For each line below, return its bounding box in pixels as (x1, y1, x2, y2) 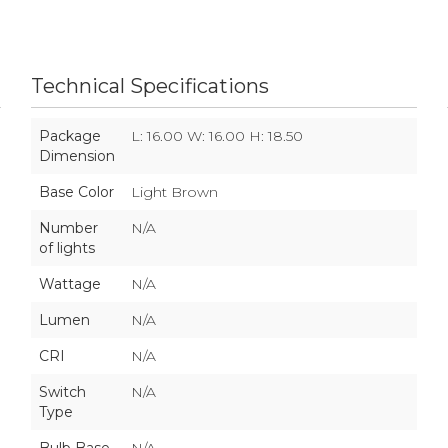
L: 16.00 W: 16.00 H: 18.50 (130, 127, 303, 145)
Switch (38, 383, 86, 401)
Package (38, 127, 101, 145)
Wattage (38, 275, 101, 293)
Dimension (38, 147, 115, 165)
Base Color (38, 183, 114, 201)
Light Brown (130, 183, 218, 201)
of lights (38, 239, 95, 257)
